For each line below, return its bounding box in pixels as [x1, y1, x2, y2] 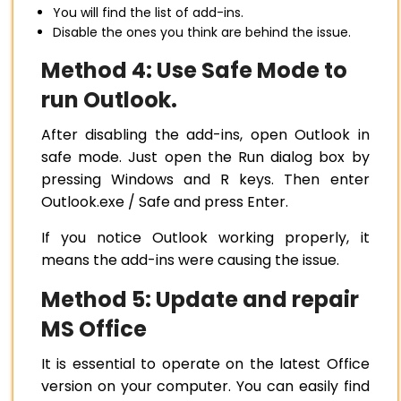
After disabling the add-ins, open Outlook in [41, 124, 370, 146]
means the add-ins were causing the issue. [41, 250, 339, 271]
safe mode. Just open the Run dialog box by [41, 147, 370, 168]
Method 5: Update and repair [41, 285, 359, 315]
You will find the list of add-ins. [53, 4, 243, 22]
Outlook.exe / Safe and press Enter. [41, 192, 288, 213]
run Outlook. [41, 85, 177, 115]
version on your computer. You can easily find [41, 376, 370, 397]
